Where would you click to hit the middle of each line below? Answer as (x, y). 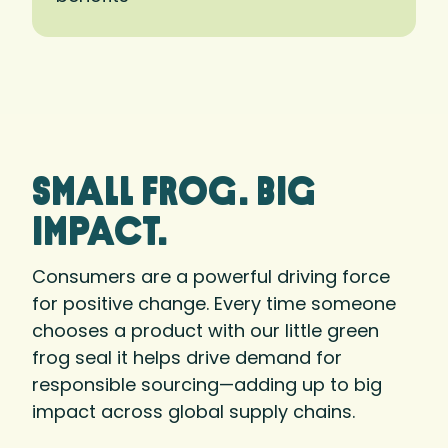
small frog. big (174, 194)
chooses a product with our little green (205, 330)
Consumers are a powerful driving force (211, 276)
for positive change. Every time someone (214, 303)
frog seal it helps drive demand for (187, 357)
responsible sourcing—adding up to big (207, 384)
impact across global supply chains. (193, 411)
